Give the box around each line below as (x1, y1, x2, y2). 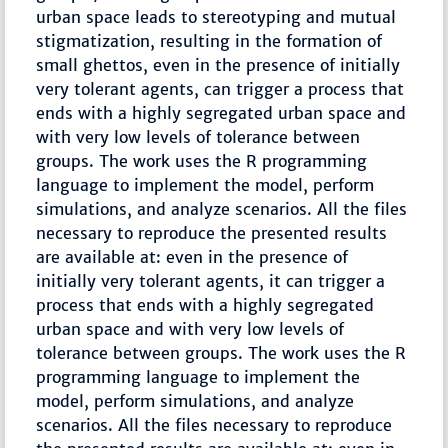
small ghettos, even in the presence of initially (36, 55, 401, 76)
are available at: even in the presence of (36, 247, 349, 268)
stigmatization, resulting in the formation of (36, 31, 383, 52)
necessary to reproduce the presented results (36, 223, 388, 244)
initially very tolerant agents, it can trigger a (36, 271, 386, 292)
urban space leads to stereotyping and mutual (36, 7, 397, 28)
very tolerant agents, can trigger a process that (36, 79, 405, 100)
